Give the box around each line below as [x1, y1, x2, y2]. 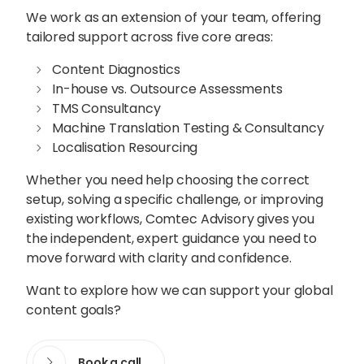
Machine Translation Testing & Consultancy [51, 119, 324, 138]
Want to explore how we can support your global [25, 281, 333, 301]
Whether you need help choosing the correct [25, 171, 310, 190]
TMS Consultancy [51, 99, 161, 119]
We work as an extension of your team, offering [25, 8, 321, 28]
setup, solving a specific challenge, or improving [25, 190, 324, 210]
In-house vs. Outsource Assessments [51, 80, 283, 99]
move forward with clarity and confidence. [25, 249, 292, 268]
